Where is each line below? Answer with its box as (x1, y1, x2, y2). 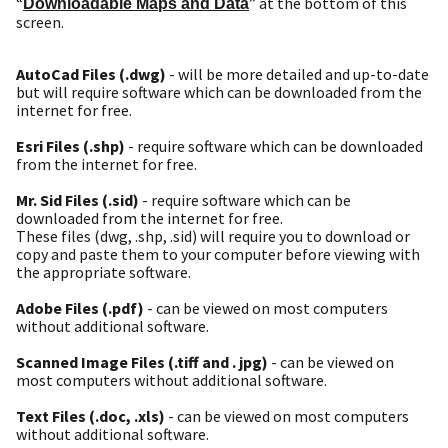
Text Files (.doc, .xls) (16, 406, 165, 427)
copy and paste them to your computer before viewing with (16, 244, 420, 265)
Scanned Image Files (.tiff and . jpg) (16, 352, 268, 373)
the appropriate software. (16, 262, 191, 283)
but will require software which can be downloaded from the (16, 82, 422, 103)
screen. (16, 12, 64, 33)
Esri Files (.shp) (16, 136, 125, 157)
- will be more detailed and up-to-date (166, 64, 429, 85)
